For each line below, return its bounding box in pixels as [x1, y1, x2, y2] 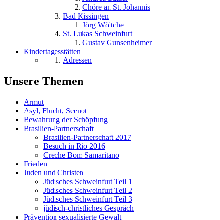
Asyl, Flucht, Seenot [24, 107, 87, 115]
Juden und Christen [24, 168, 83, 177]
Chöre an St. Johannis [82, 3, 150, 12]
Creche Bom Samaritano [43, 151, 119, 160]
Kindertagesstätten [24, 47, 81, 56]
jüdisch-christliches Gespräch [43, 204, 134, 213]
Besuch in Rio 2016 [43, 142, 105, 151]
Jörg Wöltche [82, 21, 124, 29]
